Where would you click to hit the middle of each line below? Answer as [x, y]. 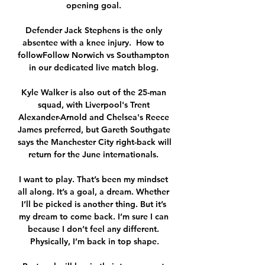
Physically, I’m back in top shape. [95, 242]
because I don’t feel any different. [93, 229]
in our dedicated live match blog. [95, 68]
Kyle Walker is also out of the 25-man [93, 93]
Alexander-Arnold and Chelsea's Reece [93, 117]
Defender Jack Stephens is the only [93, 30]
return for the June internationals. [95, 155]
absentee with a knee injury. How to [93, 43]
